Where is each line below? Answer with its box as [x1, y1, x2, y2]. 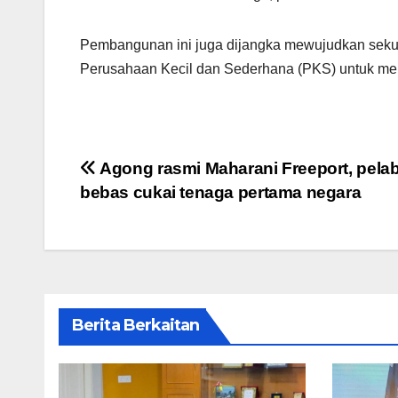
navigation [79, 194, 223, 229]
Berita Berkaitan [72, 315, 200, 336]
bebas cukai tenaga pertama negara [80, 183, 362, 203]
